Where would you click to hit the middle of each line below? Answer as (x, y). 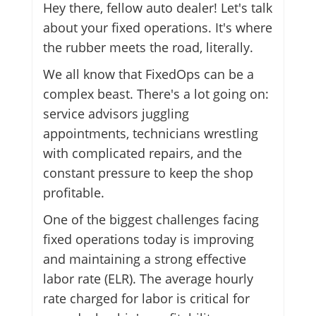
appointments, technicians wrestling (150, 134)
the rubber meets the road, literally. (148, 48)
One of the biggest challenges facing (151, 220)
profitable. (73, 193)
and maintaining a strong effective (144, 259)
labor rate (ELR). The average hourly (148, 279)
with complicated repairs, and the (142, 153)
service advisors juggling (116, 114)
